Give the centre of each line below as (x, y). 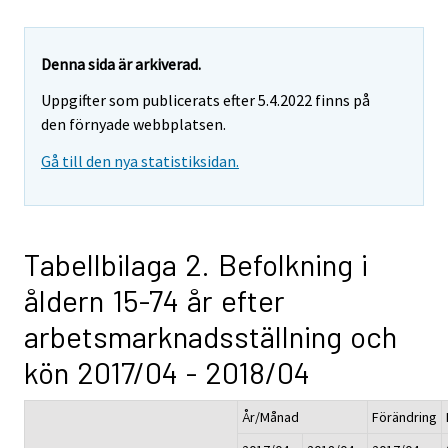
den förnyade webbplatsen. (133, 124)
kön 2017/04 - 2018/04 (167, 372)
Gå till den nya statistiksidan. (140, 161)
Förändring (404, 417)
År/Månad (270, 417)
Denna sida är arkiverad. (121, 63)
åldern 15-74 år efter (154, 300)
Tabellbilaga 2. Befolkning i (196, 264)
